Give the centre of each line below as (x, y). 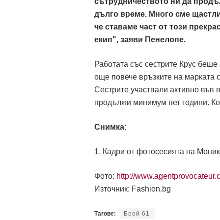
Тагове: (105, 213)
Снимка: (110, 127)
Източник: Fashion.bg (133, 189)
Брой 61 (137, 213)
